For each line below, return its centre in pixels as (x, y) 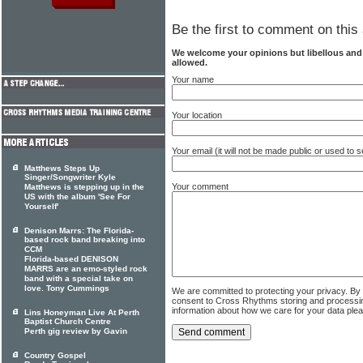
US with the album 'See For (77, 197)
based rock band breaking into (85, 240)
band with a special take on (79, 279)
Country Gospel (55, 355)
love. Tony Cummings (67, 288)
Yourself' (41, 207)
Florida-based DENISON (71, 259)
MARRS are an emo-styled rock (86, 269)
